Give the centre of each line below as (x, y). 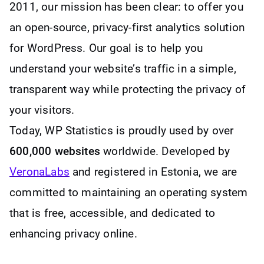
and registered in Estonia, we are (153, 171)
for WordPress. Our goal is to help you (106, 48)
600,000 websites (55, 151)
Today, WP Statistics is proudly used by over (122, 130)
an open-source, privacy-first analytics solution (127, 27)
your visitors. (42, 110)
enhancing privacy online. (73, 233)
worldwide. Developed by (165, 151)
